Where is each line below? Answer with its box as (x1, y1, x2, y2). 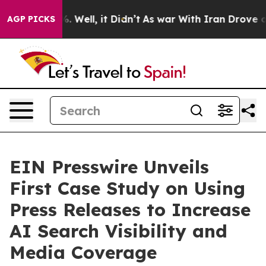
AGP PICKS (7, 14, 55, 24)
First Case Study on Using (9, 177, 245, 199)
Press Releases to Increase (9, 198, 251, 221)
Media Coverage (9, 241, 157, 264)
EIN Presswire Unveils (9, 156, 209, 178)
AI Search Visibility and (9, 220, 227, 242)
